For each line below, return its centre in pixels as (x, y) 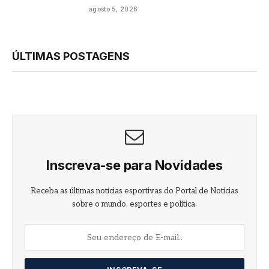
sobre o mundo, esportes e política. (134, 204)
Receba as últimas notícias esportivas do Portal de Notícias (134, 191)
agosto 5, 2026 (113, 9)
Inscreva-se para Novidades (134, 165)
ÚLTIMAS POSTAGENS (71, 56)
